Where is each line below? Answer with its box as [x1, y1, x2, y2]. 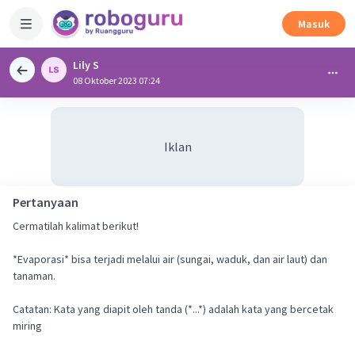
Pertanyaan [13, 194, 78, 210]
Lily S [73, 58, 99, 72]
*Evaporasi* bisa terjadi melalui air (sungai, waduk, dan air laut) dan [13, 252, 327, 266]
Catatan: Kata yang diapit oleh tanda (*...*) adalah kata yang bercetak [13, 302, 334, 316]
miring [13, 319, 42, 333]
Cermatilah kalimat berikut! [13, 219, 139, 233]
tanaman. [13, 269, 55, 283]
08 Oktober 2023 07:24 [73, 74, 160, 86]
